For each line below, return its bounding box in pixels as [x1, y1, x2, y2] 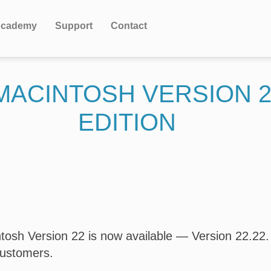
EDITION [78, 109, 177, 135]
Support [55, 21, 93, 31]
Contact [111, 21, 147, 31]
